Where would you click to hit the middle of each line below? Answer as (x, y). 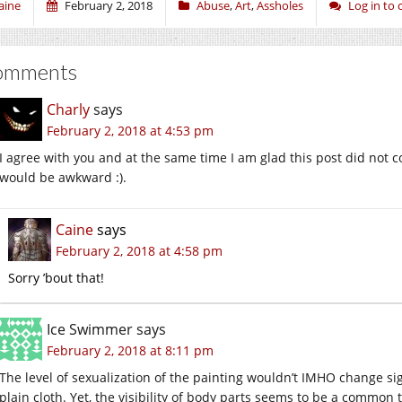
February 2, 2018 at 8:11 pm (130, 350)
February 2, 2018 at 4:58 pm (139, 250)
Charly (68, 109)
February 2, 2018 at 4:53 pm (130, 130)
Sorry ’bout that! (56, 277)
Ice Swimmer (90, 329)
